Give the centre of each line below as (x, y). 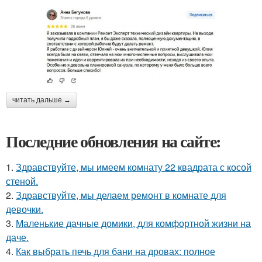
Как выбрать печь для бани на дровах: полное (116, 251)
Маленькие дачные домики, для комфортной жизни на (133, 223)
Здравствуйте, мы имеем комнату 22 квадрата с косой (134, 167)
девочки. (25, 209)
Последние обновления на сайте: (113, 141)
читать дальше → (42, 100)
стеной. (22, 181)
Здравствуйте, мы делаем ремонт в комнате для (121, 195)
